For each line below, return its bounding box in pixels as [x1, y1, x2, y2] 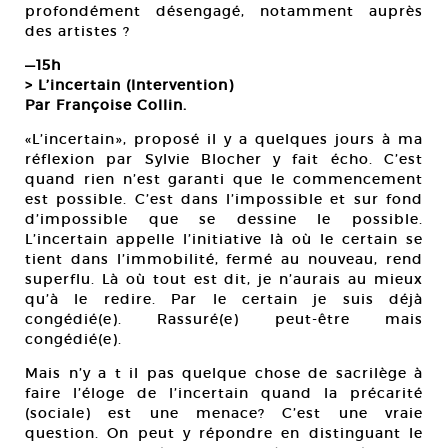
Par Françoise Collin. [25, 96, 187, 114]
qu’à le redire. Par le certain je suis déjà [25, 290, 423, 308]
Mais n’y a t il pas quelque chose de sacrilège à [25, 364, 423, 382]
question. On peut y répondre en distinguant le [25, 424, 423, 442]
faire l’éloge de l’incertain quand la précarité [25, 384, 423, 402]
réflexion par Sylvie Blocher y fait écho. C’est [25, 150, 423, 168]
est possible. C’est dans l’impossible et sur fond [25, 190, 423, 208]
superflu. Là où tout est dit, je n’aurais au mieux [25, 270, 423, 288]
